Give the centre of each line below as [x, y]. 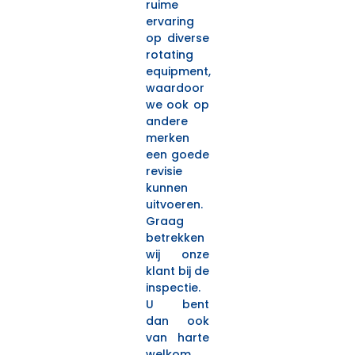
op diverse [177, 38]
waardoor [175, 88]
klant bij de [177, 271]
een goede [177, 155]
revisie [164, 171]
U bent [177, 304]
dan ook [177, 321]
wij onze [177, 254]
